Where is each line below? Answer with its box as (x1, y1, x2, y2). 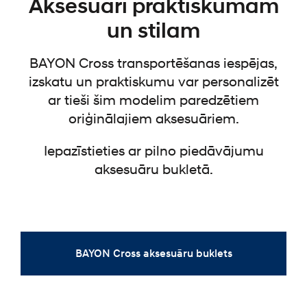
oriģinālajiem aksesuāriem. (68, 111, 239, 127)
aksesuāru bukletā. (94, 162, 213, 178)
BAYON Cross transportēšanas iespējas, (29, 56, 278, 72)
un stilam (107, 18, 200, 45)
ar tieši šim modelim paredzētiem (48, 93, 259, 109)
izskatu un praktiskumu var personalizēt (28, 74, 279, 90)
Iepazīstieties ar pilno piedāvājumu (43, 143, 264, 160)
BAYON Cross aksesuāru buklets (75, 246, 232, 260)
